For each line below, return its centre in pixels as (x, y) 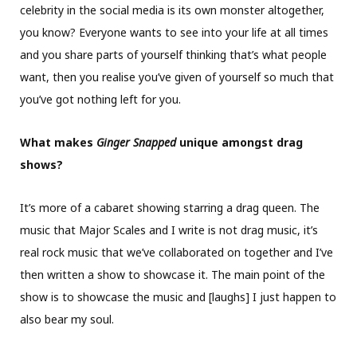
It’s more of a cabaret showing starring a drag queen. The (170, 207)
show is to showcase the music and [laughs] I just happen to (178, 296)
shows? (41, 164)
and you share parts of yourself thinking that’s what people (173, 54)
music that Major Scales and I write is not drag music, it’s (169, 229)
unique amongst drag (241, 142)
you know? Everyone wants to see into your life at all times (174, 32)
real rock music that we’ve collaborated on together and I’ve (177, 252)
